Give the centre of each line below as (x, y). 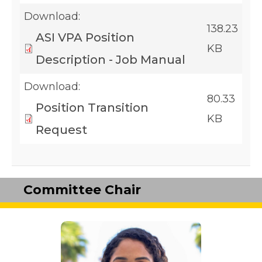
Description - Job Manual (111, 60)
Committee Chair (82, 190)
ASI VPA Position (85, 38)
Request (61, 130)
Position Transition (92, 108)
